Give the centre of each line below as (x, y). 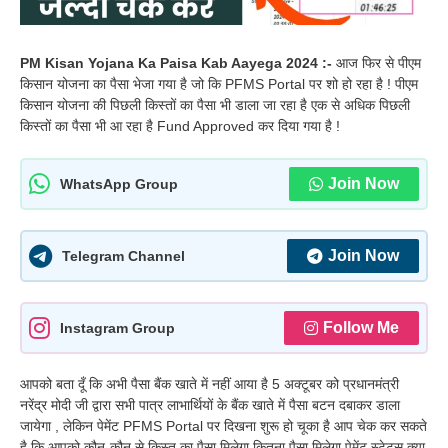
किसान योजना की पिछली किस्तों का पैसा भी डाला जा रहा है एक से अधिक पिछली (215, 105)
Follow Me (361, 328)
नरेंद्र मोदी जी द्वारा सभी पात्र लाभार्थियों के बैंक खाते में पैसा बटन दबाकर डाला (210, 405)
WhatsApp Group (119, 183)
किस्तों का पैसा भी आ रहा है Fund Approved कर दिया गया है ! (180, 126)
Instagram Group (117, 327)
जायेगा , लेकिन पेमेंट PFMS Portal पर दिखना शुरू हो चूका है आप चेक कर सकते (223, 426)
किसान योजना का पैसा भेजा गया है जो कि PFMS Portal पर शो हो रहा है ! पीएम (219, 84)
